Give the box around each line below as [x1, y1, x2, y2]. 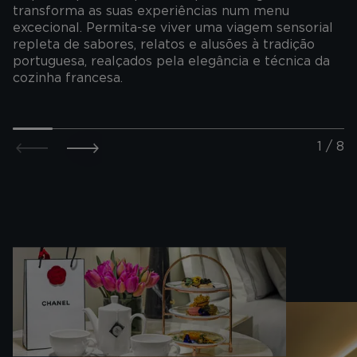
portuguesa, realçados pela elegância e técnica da [13, 53, 330, 69]
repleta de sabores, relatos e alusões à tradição [13, 36, 315, 52]
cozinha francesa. [13, 69, 123, 85]
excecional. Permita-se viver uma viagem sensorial [13, 19, 333, 35]
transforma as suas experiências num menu [13, 2, 289, 18]
